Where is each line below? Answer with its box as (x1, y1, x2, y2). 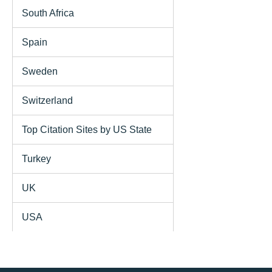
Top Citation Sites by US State (22, 124, 152, 135)
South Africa (22, 7, 74, 18)
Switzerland (22, 95, 73, 106)
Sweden (22, 66, 58, 76)
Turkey (22, 153, 51, 164)
